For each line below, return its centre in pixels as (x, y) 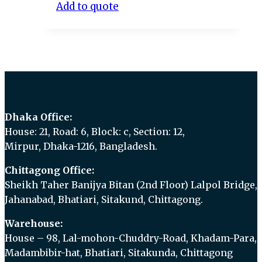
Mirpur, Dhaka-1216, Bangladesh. (81, 146)
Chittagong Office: (49, 170)
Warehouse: (34, 223)
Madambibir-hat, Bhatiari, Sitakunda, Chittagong (119, 252)
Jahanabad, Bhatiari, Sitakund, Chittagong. (104, 199)
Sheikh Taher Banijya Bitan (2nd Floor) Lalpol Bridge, (131, 185)
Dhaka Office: (38, 117)
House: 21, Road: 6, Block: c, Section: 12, (95, 131)
